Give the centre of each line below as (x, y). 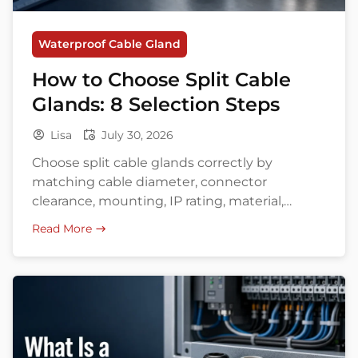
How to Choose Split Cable (161, 80)
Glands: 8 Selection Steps (156, 104)
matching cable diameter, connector (149, 182)
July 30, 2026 (137, 135)
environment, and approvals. (123, 220)
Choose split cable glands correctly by (152, 163)
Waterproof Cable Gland (109, 44)
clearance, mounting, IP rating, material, (158, 201)
